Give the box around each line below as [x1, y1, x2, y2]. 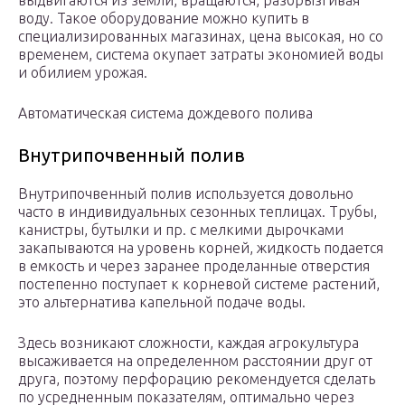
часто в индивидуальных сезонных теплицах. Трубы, [18, 203, 377, 221]
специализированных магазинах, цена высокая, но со [18, 28, 383, 45]
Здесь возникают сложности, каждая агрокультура [18, 334, 359, 352]
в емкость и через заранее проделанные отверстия [18, 258, 370, 275]
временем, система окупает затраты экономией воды [18, 46, 383, 63]
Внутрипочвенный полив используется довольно [18, 185, 353, 202]
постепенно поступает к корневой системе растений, [18, 276, 380, 293]
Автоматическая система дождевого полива [18, 105, 313, 122]
